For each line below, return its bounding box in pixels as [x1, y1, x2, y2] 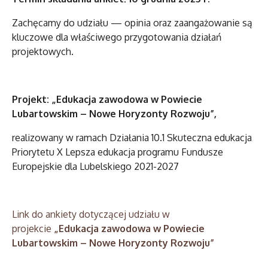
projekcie [12, 223, 54, 235]
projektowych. [12, 45, 74, 58]
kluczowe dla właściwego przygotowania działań [12, 31, 221, 44]
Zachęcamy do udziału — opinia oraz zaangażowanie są [12, 17, 252, 29]
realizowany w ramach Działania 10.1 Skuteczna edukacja [12, 132, 252, 144]
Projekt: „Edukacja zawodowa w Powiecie [12, 93, 202, 106]
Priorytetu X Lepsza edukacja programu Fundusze [12, 146, 223, 159]
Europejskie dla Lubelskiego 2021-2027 [12, 160, 179, 173]
